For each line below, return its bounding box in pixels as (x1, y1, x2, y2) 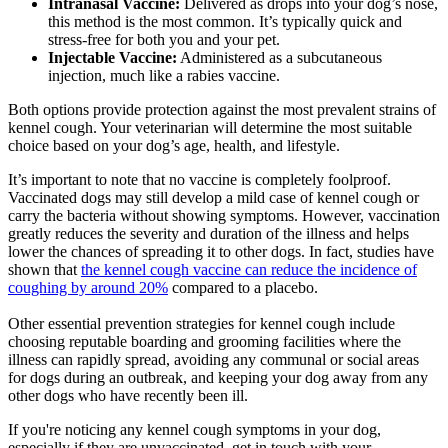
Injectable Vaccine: (48, 49, 177, 67)
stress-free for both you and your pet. (48, 31, 280, 49)
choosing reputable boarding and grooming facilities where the (8, 333, 401, 351)
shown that (8, 261, 81, 279)
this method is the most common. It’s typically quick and (48, 13, 402, 31)
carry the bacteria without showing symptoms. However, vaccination (8, 207, 440, 225)
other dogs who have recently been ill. (8, 387, 252, 405)
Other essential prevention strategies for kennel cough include (8, 315, 395, 333)
